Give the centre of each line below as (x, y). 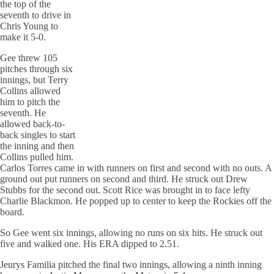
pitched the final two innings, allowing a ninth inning (159, 264)
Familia (41, 264)
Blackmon (50, 201)
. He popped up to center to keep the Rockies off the (171, 201)
